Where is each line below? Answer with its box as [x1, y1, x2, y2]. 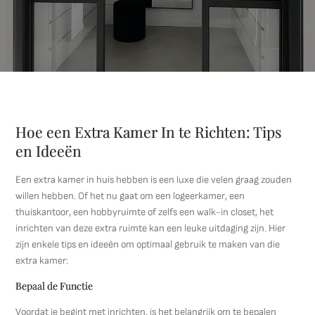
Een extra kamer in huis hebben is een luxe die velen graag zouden [15, 174, 292, 186]
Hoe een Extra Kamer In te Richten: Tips [15, 122, 282, 141]
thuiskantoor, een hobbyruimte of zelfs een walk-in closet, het [15, 206, 274, 218]
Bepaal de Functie [15, 279, 94, 292]
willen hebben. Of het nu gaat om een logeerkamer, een [15, 190, 245, 202]
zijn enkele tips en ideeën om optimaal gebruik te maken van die [15, 238, 281, 250]
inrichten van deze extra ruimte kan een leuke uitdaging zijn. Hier [15, 222, 286, 234]
